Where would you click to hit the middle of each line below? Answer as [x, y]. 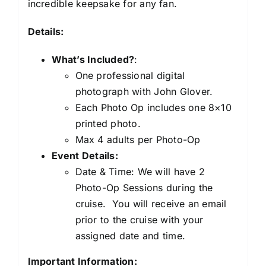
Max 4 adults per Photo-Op [138, 139]
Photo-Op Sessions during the [144, 187]
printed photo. [108, 123]
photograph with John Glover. [144, 91]
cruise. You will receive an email [151, 203]
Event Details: [85, 155]
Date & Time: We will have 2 [140, 171]
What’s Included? [93, 59]
